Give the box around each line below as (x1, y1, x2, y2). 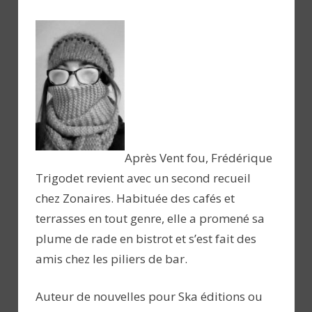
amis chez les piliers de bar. (36, 250, 187, 267)
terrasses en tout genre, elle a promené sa (36, 210, 265, 226)
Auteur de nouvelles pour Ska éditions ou (36, 288, 263, 305)
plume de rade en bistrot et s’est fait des (36, 230, 256, 247)
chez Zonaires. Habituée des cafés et (36, 189, 235, 206)
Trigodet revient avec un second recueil (36, 169, 251, 186)
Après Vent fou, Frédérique (125, 149, 272, 166)
